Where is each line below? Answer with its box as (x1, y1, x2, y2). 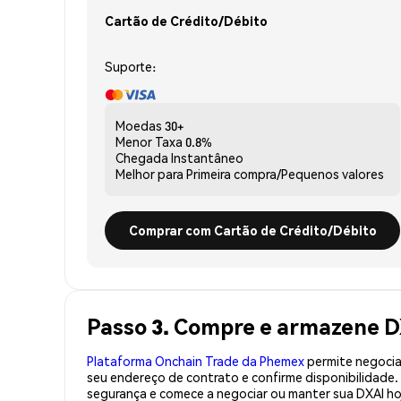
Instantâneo (171, 149, 243, 166)
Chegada (115, 149, 168, 166)
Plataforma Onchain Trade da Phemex (87, 352, 304, 369)
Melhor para (115, 165, 183, 182)
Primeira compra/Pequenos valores (186, 165, 384, 182)
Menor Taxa (115, 132, 183, 149)
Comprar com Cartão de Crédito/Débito (128, 221, 377, 238)
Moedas (115, 116, 162, 133)
